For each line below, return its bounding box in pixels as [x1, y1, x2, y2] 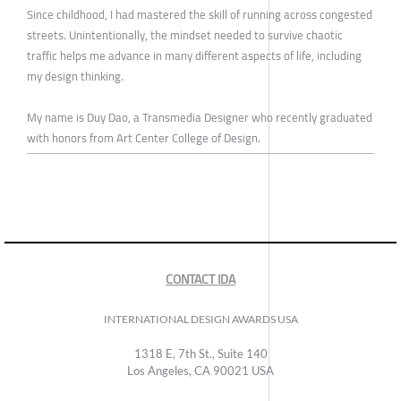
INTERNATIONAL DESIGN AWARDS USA [103, 311, 298, 326]
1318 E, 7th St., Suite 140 [133, 346, 268, 361]
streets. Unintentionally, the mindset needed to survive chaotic [27, 23, 343, 46]
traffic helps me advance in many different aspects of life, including [27, 44, 362, 66]
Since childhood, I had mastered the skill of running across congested [27, 3, 372, 25]
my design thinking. [27, 64, 124, 87]
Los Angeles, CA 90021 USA [127, 363, 274, 378]
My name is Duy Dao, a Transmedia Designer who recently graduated [27, 106, 372, 128]
